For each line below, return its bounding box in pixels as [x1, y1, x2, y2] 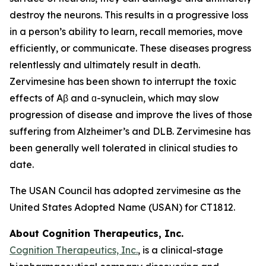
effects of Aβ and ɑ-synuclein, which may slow [9, 92, 219, 104]
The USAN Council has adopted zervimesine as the [9, 185, 241, 197]
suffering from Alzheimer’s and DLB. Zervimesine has [9, 125, 251, 137]
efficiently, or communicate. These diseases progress [9, 42, 251, 54]
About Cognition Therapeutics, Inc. [9, 227, 189, 239]
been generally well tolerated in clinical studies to [9, 142, 237, 154]
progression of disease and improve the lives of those [9, 109, 252, 121]
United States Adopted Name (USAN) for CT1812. [9, 201, 235, 213]
